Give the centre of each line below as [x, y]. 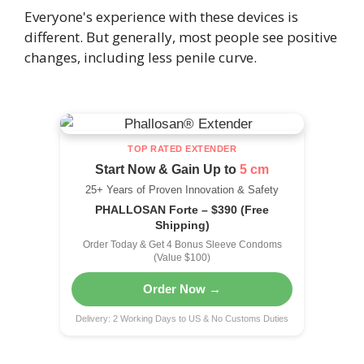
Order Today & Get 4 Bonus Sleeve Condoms [182, 245]
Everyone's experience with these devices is [161, 16]
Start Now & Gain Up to [167, 170]
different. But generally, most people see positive [181, 37]
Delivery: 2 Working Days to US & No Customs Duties [182, 319]
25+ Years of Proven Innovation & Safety [182, 190]
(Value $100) [182, 258]
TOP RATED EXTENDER [182, 149]
